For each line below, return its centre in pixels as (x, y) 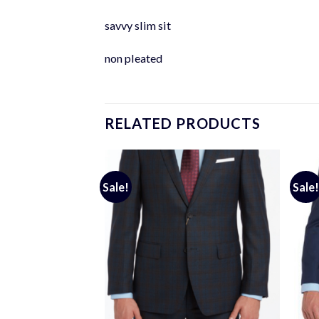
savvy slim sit (138, 25)
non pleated (134, 58)
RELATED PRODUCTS (183, 123)
